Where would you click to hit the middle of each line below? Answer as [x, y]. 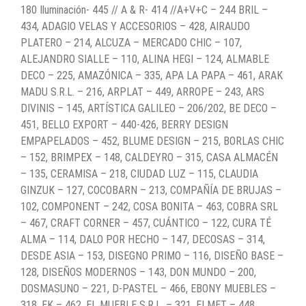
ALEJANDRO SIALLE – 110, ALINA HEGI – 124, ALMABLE [145, 59]
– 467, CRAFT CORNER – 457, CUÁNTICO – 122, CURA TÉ [146, 223]
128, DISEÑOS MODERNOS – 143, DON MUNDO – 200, [138, 272]
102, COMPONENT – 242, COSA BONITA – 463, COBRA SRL [149, 206]
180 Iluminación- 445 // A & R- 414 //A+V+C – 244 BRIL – [144, 10]
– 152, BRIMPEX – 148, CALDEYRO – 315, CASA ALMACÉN [149, 157]
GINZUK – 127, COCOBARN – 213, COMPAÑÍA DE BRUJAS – [151, 190]
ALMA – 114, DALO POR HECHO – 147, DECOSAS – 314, [143, 239]
